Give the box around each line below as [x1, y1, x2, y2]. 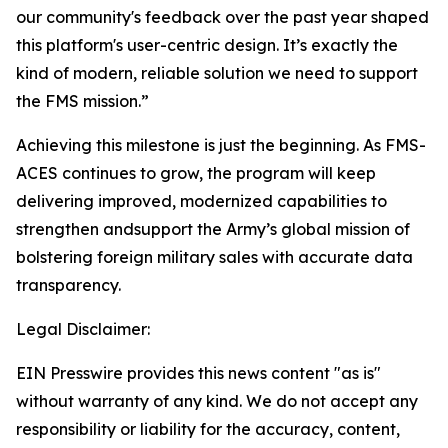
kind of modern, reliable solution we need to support [16, 63, 418, 83]
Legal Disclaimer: [16, 319, 150, 339]
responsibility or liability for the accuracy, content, [16, 419, 400, 439]
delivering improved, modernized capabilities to [16, 191, 387, 211]
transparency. [16, 275, 121, 295]
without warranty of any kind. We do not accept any [16, 391, 418, 411]
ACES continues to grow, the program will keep [16, 163, 376, 183]
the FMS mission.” [16, 91, 149, 111]
